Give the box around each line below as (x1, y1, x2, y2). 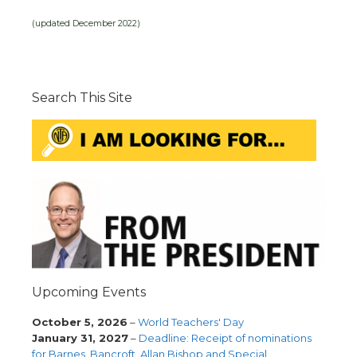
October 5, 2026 (32, 316, 127, 328)
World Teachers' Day (138, 316, 244, 328)
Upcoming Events (32, 284, 146, 300)
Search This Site (32, 90, 132, 106)
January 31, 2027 (32, 331, 128, 344)
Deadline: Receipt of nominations (139, 331, 312, 344)
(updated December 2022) (32, 17, 140, 29)
